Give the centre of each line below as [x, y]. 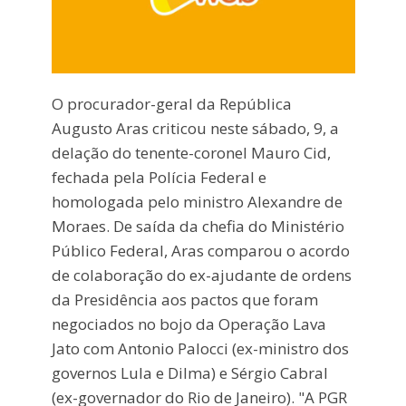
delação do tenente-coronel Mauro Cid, [191, 153]
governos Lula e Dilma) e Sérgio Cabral [189, 373]
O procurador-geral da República [171, 104]
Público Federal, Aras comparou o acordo [200, 251]
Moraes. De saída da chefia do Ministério [198, 227]
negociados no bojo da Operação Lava [188, 324]
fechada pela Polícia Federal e [159, 178]
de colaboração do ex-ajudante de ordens [201, 275]
